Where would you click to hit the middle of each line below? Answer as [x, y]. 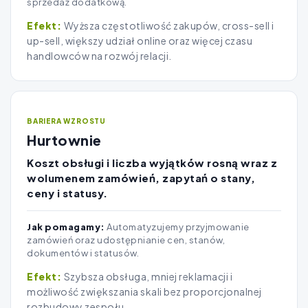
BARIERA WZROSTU [66, 121]
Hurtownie [64, 140]
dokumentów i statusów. [83, 253]
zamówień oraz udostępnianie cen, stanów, [126, 240]
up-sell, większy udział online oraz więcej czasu [140, 41]
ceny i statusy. [67, 193]
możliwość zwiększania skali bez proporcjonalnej [144, 292]
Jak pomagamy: [66, 227]
